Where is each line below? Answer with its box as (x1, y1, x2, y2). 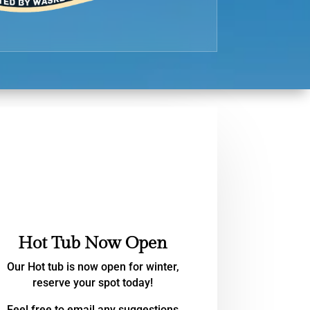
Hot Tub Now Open (18, 232, 168, 253)
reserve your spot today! (33, 275, 154, 289)
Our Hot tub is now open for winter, (6, 259, 179, 273)
